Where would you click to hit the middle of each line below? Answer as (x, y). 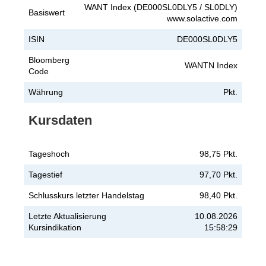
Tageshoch (49, 153)
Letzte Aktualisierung (67, 216)
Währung (46, 92)
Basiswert (47, 12)
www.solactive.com (202, 18)
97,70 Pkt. (218, 174)
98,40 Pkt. (218, 195)
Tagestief (45, 174)
